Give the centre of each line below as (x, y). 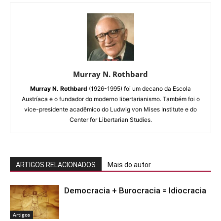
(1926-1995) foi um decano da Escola (139, 88)
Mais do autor (129, 165)
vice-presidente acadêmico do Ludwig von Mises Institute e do (110, 109)
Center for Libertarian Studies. (110, 119)
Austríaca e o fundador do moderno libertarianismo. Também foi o (110, 99)
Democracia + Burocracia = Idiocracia (135, 190)
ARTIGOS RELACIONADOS (56, 165)
